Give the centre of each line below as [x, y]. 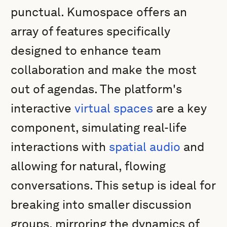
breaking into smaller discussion [101, 204]
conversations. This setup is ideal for [113, 185]
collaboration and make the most [104, 70]
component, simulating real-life [99, 127]
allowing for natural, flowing [88, 166]
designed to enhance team [86, 50]
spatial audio [145, 147]
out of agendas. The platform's [97, 89]
